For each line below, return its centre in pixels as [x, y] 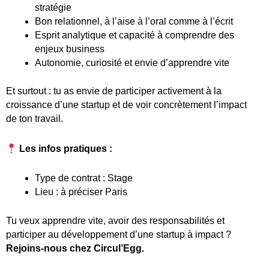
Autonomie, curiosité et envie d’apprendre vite [132, 63]
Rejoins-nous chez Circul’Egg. [75, 248]
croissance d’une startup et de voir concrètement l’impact [126, 105]
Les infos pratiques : [66, 148]
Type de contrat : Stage [84, 178]
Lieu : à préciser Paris [81, 192]
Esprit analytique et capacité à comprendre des [134, 35]
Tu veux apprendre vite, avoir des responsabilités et [115, 220]
